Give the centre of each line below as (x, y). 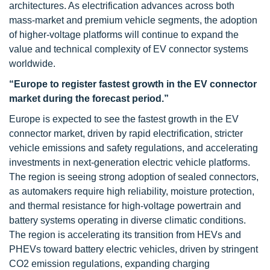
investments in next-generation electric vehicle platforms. (130, 162)
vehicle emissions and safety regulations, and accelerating (133, 148)
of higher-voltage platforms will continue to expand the (124, 35)
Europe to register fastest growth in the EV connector (135, 84)
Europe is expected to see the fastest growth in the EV (124, 119)
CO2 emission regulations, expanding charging (109, 264)
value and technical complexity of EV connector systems (129, 49)
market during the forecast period (85, 99)
